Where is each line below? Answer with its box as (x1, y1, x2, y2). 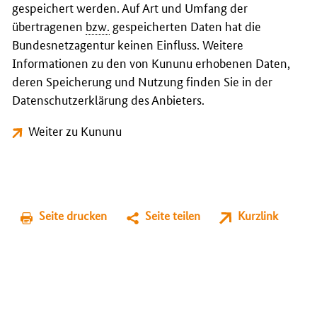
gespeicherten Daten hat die (110, 17, 261, 34)
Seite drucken (39, 208, 108, 224)
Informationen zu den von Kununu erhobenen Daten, (12, 54, 290, 71)
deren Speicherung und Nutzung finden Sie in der (12, 72, 272, 89)
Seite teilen (144, 208, 200, 224)
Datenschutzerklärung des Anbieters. (12, 91, 204, 108)
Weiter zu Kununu (28, 122, 122, 139)
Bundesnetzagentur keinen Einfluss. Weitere (12, 35, 243, 52)
